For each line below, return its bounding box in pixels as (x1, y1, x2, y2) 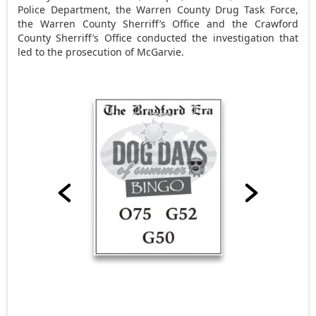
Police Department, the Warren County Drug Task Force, (18, 2, 298, 16)
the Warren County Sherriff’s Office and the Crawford (18, 16, 298, 30)
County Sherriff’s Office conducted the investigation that (18, 30, 298, 44)
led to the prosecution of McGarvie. (18, 44, 185, 59)
